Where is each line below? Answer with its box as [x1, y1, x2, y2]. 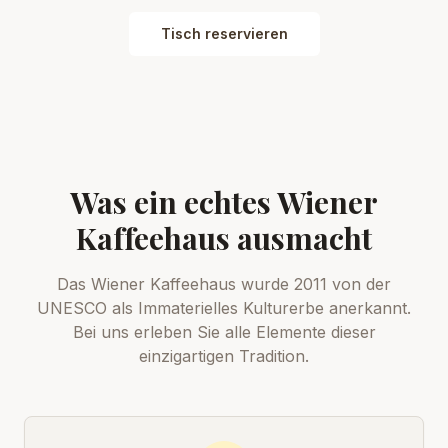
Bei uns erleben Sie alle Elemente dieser [72, 322, 376, 342]
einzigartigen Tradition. [139, 346, 309, 366]
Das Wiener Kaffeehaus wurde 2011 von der [57, 274, 391, 294]
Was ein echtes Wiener [70, 182, 378, 222]
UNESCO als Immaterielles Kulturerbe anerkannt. [37, 298, 411, 318]
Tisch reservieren [160, 25, 288, 42]
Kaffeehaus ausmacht [76, 218, 372, 258]
